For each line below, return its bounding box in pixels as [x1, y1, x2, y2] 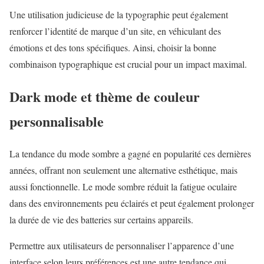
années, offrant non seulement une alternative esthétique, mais [9, 164, 237, 177]
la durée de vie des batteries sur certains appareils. [9, 213, 193, 226]
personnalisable [9, 111, 104, 132]
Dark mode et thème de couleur [9, 86, 200, 107]
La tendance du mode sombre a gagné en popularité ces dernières [9, 147, 251, 160]
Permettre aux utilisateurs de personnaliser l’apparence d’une [9, 239, 234, 252]
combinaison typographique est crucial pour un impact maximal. [9, 58, 247, 71]
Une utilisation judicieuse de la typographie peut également [9, 8, 228, 21]
